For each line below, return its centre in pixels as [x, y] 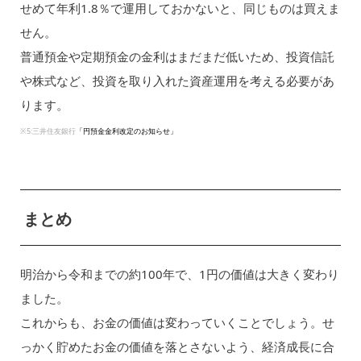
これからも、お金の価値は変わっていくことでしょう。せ [177, 323]
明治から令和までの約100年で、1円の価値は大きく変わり [179, 274]
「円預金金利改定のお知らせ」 [126, 131]
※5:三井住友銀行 [48, 131]
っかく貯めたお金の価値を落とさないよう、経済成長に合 [177, 347]
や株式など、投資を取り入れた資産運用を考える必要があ [177, 81]
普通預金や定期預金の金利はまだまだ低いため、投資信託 [177, 57]
